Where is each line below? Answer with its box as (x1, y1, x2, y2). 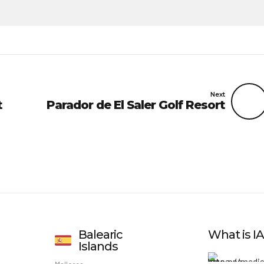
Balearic (78, 227, 123, 242)
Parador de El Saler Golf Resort (47, 97, 225, 112)
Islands (78, 239, 118, 254)
